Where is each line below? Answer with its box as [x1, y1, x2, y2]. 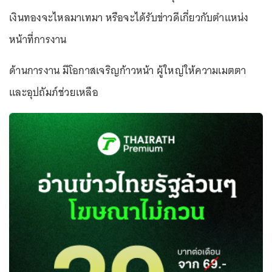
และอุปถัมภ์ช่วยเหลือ [9, 83, 98, 101]
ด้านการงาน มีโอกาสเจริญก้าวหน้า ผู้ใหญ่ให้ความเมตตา [9, 61, 246, 80]
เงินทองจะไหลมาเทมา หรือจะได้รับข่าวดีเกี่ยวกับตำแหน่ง [9, 8, 249, 27]
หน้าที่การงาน [9, 30, 67, 49]
